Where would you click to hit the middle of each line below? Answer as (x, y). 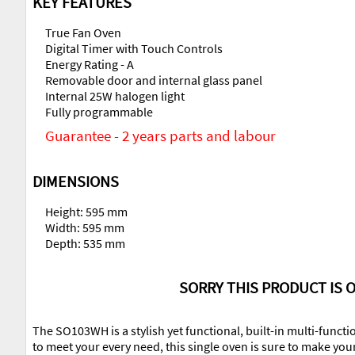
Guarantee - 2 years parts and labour (160, 136)
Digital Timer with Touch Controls (134, 49)
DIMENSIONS (76, 181)
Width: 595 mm (85, 228)
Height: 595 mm (86, 212)
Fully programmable (99, 112)
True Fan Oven (83, 33)
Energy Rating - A (90, 65)
